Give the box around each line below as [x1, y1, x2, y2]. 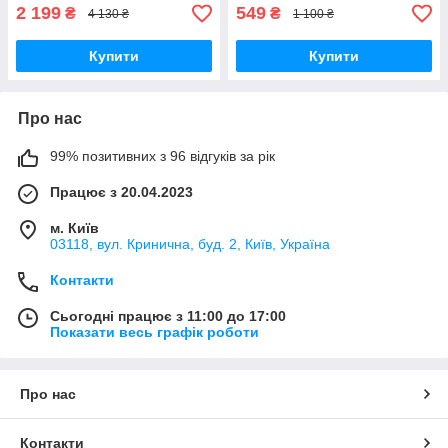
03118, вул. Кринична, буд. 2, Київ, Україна [50, 236, 330, 252]
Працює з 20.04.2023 [50, 184, 193, 200]
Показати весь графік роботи [50, 324, 259, 340]
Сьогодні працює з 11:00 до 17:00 [50, 308, 286, 324]
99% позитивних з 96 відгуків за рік [50, 148, 275, 164]
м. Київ [50, 220, 99, 236]
